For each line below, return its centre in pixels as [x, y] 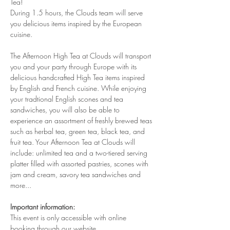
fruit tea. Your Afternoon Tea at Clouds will [74, 142]
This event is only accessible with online [69, 217]
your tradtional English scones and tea [68, 99]
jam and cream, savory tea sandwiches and [76, 174]
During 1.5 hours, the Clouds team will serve [78, 13]
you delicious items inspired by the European [77, 23]
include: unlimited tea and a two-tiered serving [80, 153]
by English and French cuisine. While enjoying [79, 88]
